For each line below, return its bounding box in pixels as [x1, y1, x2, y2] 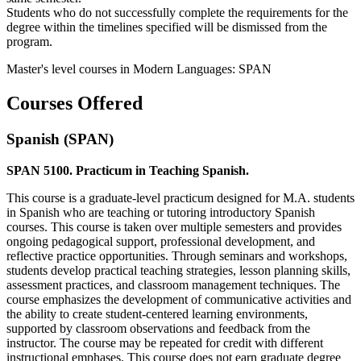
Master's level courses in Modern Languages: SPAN [6, 62, 272, 77]
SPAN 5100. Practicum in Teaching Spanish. [6, 163, 249, 177]
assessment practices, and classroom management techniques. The [6, 277, 340, 292]
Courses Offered [6, 93, 143, 114]
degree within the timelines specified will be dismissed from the [6, 20, 327, 35]
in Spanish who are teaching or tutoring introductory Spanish [6, 205, 315, 219]
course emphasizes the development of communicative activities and [6, 292, 351, 306]
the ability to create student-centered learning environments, [6, 306, 308, 321]
